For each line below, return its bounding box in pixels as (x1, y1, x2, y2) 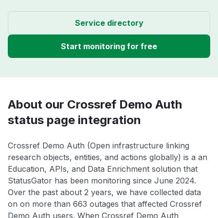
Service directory (74, 18, 144, 28)
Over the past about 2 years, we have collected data (8, 187, 201, 198)
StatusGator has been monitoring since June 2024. (8, 176, 196, 186)
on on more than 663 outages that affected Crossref (8, 199, 202, 209)
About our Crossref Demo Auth (8, 97, 182, 112)
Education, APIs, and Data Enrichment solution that (8, 164, 198, 174)
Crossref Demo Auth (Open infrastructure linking (8, 141, 189, 151)
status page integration (8, 113, 141, 127)
